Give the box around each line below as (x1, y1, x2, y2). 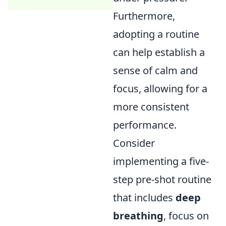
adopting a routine (113, 27, 199, 41)
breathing (113, 209, 163, 223)
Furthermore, (113, 9, 175, 23)
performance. (113, 118, 177, 132)
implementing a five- (113, 154, 209, 168)
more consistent (113, 100, 189, 114)
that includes (113, 191, 176, 205)
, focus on (163, 209, 209, 223)
